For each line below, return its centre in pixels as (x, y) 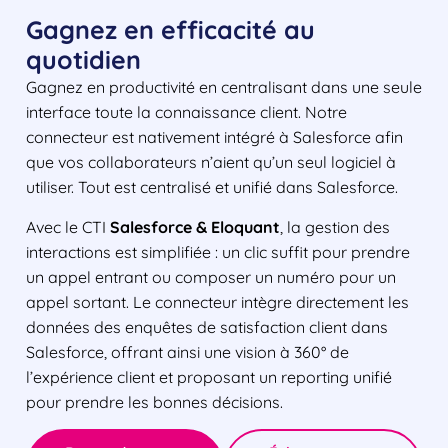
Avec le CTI (68, 226)
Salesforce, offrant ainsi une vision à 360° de (187, 351)
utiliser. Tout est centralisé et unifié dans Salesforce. (212, 187)
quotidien (83, 60)
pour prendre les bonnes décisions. (154, 401)
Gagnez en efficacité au (170, 30)
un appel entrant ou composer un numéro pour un (211, 276)
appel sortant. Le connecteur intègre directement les (217, 301)
